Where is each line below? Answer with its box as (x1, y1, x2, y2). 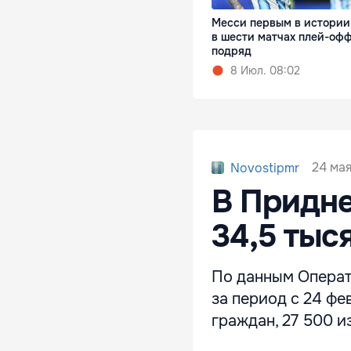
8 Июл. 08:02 (230, 63, 300, 78)
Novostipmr (230, 159, 299, 176)
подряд (212, 43, 251, 58)
